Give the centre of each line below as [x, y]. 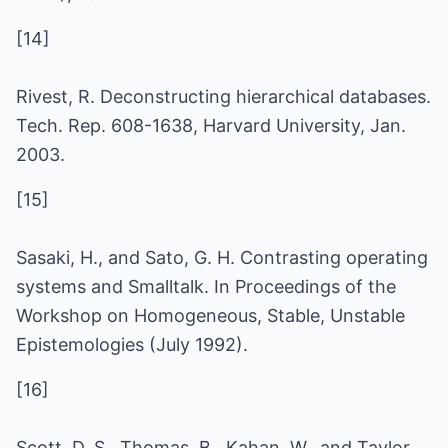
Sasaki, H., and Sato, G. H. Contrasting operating [222, 257]
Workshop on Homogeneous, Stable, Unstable [210, 315]
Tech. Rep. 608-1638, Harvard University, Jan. [211, 125]
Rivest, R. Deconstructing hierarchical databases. [223, 96]
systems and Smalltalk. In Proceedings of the [206, 286]
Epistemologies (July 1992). [132, 344]
